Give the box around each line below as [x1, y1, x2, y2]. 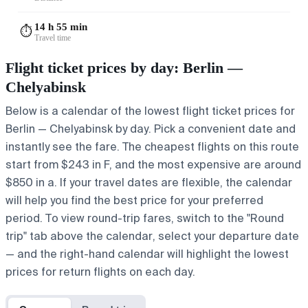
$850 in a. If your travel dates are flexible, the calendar [5, 175, 292, 190]
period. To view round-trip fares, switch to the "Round [5, 210, 284, 225]
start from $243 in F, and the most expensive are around [5, 157, 301, 172]
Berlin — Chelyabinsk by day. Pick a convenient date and [5, 121, 296, 136]
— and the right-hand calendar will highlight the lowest [5, 246, 289, 261]
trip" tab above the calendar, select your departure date [5, 228, 299, 243]
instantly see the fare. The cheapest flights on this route [5, 139, 299, 154]
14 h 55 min [34, 21, 87, 32]
